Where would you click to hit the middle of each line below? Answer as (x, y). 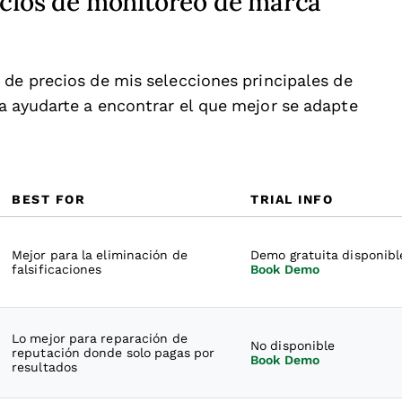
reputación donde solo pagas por (114, 353)
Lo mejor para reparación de (100, 338)
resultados (44, 367)
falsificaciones (57, 269)
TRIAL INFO (292, 199)
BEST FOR (48, 199)
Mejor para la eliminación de (100, 255)
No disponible (293, 345)
